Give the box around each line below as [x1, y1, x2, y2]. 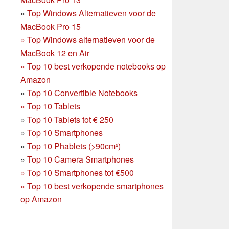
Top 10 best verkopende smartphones [27, 179, 164, 192]
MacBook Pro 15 [20, 20, 81, 32]
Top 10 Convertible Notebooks [27, 86, 138, 99]
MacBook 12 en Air [20, 47, 89, 59]
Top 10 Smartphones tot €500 [27, 166, 134, 178]
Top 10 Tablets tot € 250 [27, 113, 113, 125]
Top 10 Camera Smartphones [27, 153, 134, 165]
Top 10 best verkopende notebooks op [27, 60, 166, 72]
